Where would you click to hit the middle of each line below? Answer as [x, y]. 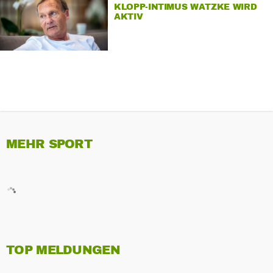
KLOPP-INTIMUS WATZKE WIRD [185, 7]
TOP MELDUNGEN [63, 250]
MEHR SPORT [49, 144]
